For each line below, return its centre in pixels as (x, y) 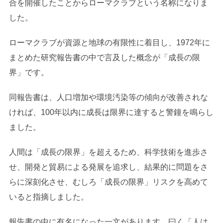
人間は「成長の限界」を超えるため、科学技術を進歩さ (108, 152)
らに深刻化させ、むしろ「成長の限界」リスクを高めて (108, 182)
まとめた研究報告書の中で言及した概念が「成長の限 (104, 57)
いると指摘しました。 (49, 197)
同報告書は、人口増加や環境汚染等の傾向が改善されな (108, 97)
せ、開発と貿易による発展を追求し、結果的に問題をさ (108, 167)
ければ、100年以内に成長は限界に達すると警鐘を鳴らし (111, 112)
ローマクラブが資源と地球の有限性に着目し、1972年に (109, 42)
